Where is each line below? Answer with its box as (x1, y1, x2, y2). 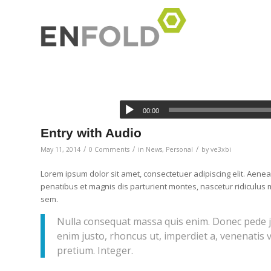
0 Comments (89, 145, 129, 154)
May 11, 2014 (41, 145, 80, 154)
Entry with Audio (41, 126, 142, 140)
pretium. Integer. (57, 243, 133, 257)
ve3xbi (211, 145, 231, 154)
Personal (166, 145, 193, 154)
